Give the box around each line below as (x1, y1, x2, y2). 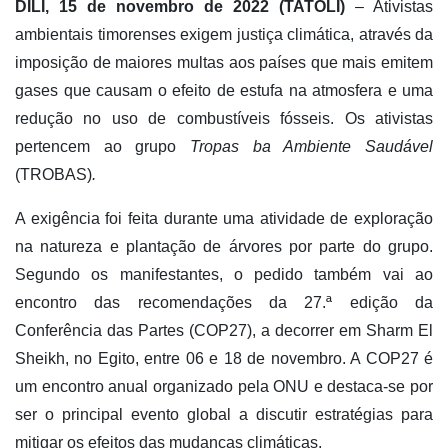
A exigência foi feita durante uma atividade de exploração (15, 209, 433, 227)
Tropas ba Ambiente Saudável (190, 137, 433, 155)
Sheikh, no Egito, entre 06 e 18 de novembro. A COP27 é (15, 349, 433, 367)
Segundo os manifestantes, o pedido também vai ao (15, 265, 433, 283)
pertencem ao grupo (15, 137, 190, 155)
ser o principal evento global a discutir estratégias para (15, 405, 433, 423)
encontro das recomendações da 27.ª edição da (15, 293, 433, 311)
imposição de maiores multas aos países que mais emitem (15, 53, 433, 71)
